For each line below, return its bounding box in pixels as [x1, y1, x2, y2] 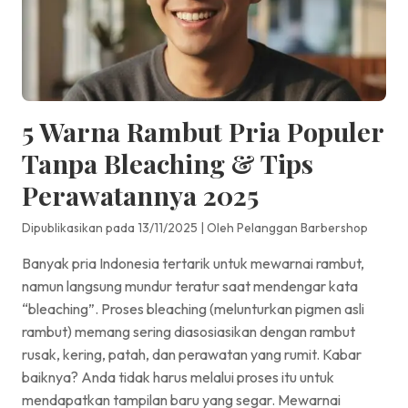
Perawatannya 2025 [22, 177, 259, 212]
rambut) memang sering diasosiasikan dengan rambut [22, 321, 355, 341]
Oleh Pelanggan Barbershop [207, 219, 368, 236]
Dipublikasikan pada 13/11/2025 [22, 219, 198, 236]
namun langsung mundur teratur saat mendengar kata [22, 276, 358, 295]
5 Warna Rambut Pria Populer [22, 113, 383, 148]
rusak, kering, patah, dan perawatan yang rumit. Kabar [22, 344, 362, 363]
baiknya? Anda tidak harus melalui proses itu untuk [22, 367, 334, 386]
